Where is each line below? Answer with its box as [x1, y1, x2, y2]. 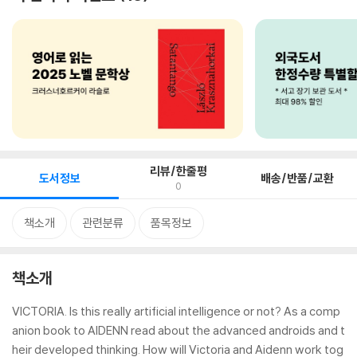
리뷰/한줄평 [149, 163, 207, 178]
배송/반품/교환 [261, 171, 335, 186]
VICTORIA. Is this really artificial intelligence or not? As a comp [12, 304, 340, 319]
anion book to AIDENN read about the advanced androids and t [12, 323, 345, 338]
